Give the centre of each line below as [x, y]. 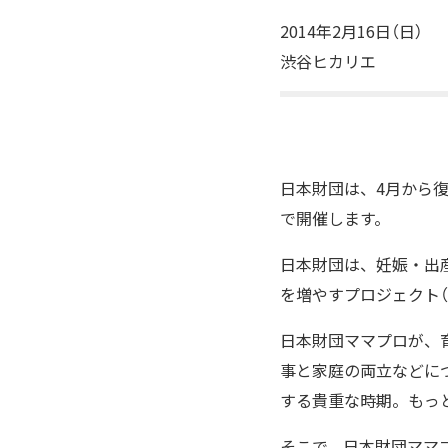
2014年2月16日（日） [351, 31]
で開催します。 [334, 218]
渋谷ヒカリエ [327, 61]
